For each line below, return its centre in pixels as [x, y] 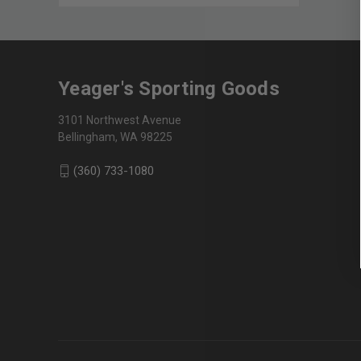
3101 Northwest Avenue [120, 120]
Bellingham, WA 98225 [115, 137]
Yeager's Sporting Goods [169, 88]
